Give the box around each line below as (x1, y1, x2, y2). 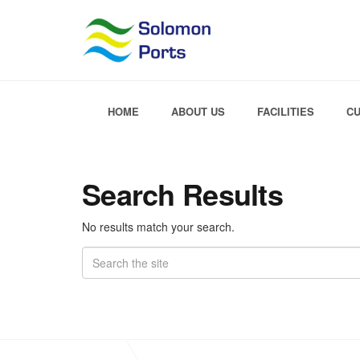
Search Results (82, 173, 283, 215)
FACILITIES (257, 104, 315, 119)
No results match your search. (82, 219, 235, 235)
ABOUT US (171, 104, 226, 119)
